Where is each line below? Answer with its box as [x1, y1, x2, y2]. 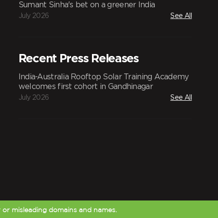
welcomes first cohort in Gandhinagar [18, 81, 153, 91]
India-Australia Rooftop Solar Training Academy [18, 72, 189, 81]
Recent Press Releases [18, 51, 139, 64]
